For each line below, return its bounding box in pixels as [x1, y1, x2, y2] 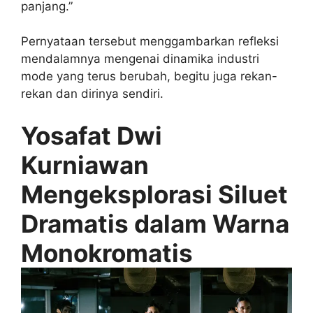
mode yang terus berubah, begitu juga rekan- [21, 69, 277, 84]
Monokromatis [21, 238, 193, 268]
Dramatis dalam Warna [21, 208, 289, 238]
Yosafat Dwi [21, 120, 162, 150]
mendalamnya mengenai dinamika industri [21, 52, 259, 66]
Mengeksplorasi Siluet [21, 179, 288, 209]
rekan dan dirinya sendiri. [21, 87, 163, 101]
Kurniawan [21, 150, 149, 180]
